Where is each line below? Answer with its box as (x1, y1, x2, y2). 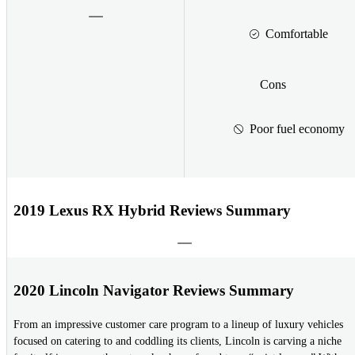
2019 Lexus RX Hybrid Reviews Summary (13, 201, 291, 219)
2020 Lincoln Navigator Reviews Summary (13, 281, 294, 299)
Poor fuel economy (249, 121, 345, 136)
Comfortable (265, 26, 328, 40)
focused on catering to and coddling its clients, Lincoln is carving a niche (13, 335, 342, 348)
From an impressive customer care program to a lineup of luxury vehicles (13, 319, 343, 331)
